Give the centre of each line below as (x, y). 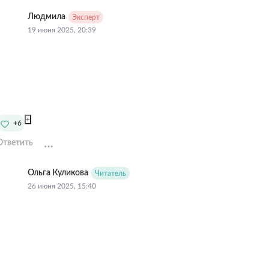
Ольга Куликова (58, 173)
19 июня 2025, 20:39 (62, 30)
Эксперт (86, 18)
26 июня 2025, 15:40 (62, 186)
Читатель (110, 174)
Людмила (46, 17)
